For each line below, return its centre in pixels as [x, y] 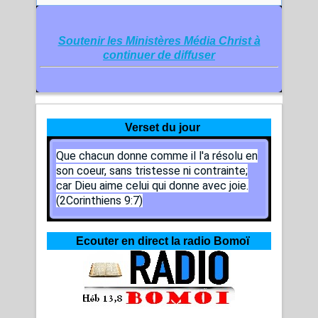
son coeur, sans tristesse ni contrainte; [152, 171]
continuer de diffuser [159, 55]
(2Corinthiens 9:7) [99, 201]
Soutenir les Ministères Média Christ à [159, 41]
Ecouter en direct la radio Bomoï [163, 241]
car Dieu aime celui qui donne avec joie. [152, 186]
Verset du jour [163, 128]
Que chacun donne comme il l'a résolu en [157, 156]
